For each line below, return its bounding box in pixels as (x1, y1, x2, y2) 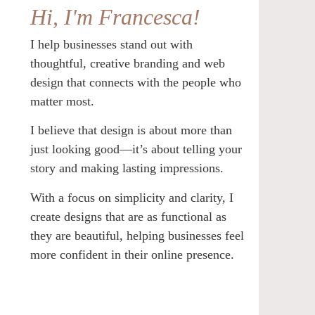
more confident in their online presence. (30, 247, 234, 262)
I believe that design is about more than (30, 123, 232, 138)
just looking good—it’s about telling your (30, 142, 242, 157)
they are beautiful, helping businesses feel (30, 228, 244, 243)
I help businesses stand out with (30, 37, 193, 51)
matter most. (30, 94, 94, 108)
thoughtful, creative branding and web (30, 56, 225, 70)
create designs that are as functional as (30, 209, 226, 224)
